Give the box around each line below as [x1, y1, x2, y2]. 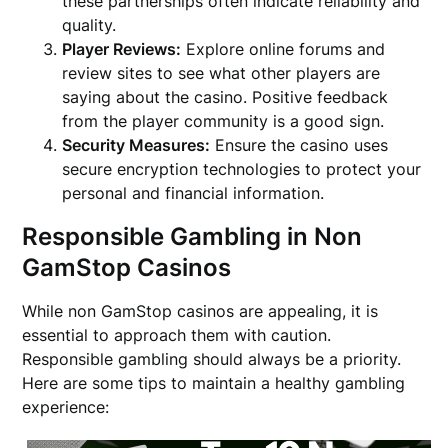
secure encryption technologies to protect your [62, 158, 422, 179]
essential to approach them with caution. [22, 324, 332, 345]
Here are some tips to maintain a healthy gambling [22, 372, 406, 393]
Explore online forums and [181, 38, 386, 59]
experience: [22, 396, 110, 417]
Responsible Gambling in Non [22, 221, 363, 251]
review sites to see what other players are [62, 62, 381, 83]
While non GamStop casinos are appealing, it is [22, 300, 379, 321]
